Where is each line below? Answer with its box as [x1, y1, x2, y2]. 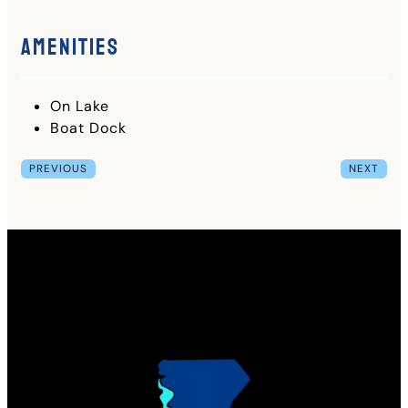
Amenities [21, 32, 119, 62]
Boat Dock [50, 117, 127, 138]
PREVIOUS [28, 160, 87, 176]
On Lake [50, 96, 109, 116]
